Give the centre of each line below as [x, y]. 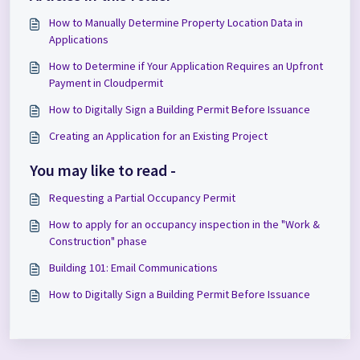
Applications [79, 39]
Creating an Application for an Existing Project [158, 135]
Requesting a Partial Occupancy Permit [142, 197]
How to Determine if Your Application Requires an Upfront [186, 65]
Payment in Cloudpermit [106, 82]
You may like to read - [103, 170]
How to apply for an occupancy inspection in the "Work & [184, 224]
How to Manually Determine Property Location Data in [176, 22]
